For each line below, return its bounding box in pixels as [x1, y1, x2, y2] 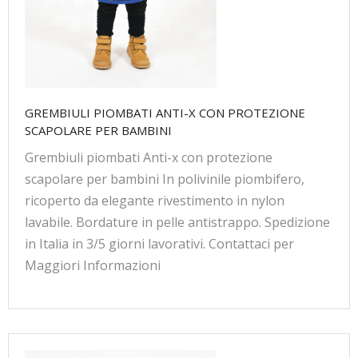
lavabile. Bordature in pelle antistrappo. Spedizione [25, 213, 330, 231]
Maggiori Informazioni [25, 256, 161, 274]
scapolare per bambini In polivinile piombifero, [25, 169, 304, 188]
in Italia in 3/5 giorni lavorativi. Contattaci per [25, 234, 294, 253]
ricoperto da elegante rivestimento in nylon [25, 191, 284, 209]
